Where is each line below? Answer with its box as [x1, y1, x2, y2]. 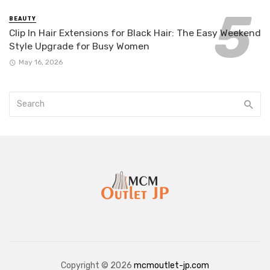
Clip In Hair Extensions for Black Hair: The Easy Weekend [9, 27, 261, 39]
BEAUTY [9, 15, 36, 22]
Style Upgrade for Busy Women [9, 40, 149, 52]
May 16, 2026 [18, 57, 63, 66]
